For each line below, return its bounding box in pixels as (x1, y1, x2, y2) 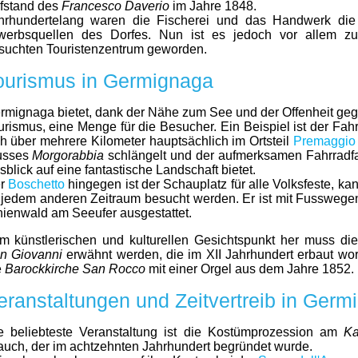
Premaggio (292, 134, 356, 148)
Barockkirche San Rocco (4, 262, 145, 276)
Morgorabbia (32, 149, 105, 162)
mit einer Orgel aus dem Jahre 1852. (145, 262, 354, 276)
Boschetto (7, 177, 65, 191)
